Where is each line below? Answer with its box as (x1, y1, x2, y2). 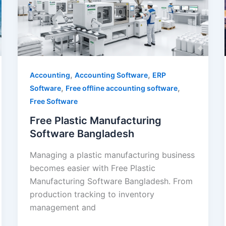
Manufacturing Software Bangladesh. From (29, 176, 193, 186)
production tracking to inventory (29, 189, 154, 199)
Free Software (29, 97, 78, 106)
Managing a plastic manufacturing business (29, 149, 195, 160)
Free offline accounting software (65, 84, 178, 93)
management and (29, 202, 96, 212)
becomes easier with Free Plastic (29, 162, 155, 173)
